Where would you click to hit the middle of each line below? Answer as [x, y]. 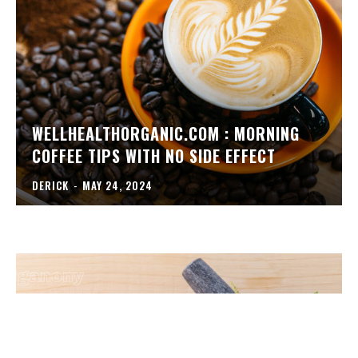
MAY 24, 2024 [117, 186]
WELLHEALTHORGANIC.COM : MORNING [166, 134]
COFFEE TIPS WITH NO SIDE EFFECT [154, 156]
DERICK [50, 186]
